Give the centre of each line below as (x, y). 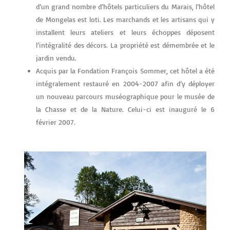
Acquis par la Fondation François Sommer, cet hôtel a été (125, 70)
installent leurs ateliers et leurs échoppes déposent (125, 32)
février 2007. (56, 122)
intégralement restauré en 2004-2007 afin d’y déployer (125, 83)
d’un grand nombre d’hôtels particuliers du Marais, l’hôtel (125, 6)
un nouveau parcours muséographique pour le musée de (125, 96)
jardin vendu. (56, 57)
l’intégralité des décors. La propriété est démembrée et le (125, 45)
